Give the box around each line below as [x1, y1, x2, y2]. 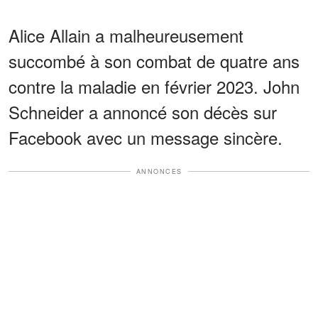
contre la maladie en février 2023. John [9, 73, 300, 99]
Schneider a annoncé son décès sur [9, 99, 277, 124]
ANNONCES [136, 166, 182, 176]
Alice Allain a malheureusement [9, 22, 243, 48]
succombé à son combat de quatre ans [9, 48, 300, 73]
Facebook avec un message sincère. [9, 124, 283, 150]
